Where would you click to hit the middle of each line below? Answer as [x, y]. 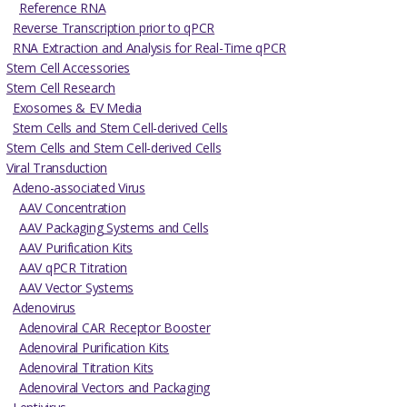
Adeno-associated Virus [79, 188]
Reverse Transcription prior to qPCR [114, 28]
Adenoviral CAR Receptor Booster [115, 328]
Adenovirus [45, 308]
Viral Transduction [57, 168]
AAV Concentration [73, 208]
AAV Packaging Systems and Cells [114, 228]
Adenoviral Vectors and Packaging [115, 388]
